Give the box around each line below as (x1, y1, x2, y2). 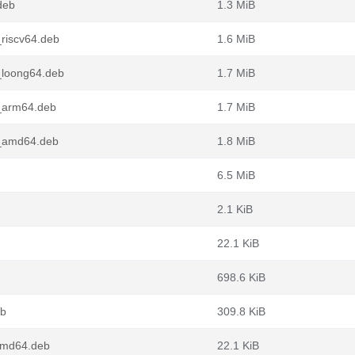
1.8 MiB (217, 135, 255, 147)
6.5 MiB (217, 169, 255, 181)
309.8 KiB (217, 305, 265, 318)
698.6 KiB (217, 271, 265, 284)
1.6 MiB (217, 32, 255, 45)
